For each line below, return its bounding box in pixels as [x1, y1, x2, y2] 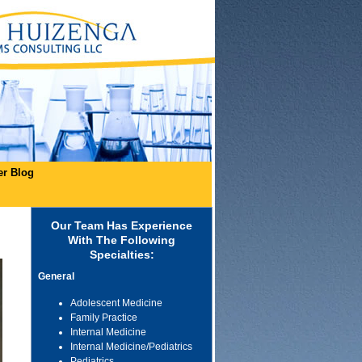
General [38, 271, 75, 282]
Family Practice [70, 312, 138, 323]
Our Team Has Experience [51, 219, 193, 232]
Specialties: [89, 248, 154, 261]
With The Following [68, 234, 176, 246]
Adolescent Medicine [70, 297, 163, 309]
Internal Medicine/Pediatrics [70, 341, 193, 352]
